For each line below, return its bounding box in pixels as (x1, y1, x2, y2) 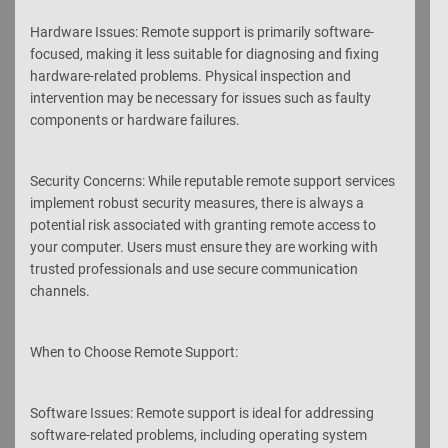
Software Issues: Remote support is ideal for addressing (30, 404, 374, 421)
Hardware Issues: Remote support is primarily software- (30, 23, 374, 40)
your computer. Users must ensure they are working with (30, 238, 378, 255)
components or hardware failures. (30, 111, 240, 128)
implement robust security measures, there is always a (30, 194, 364, 211)
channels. (30, 282, 90, 299)
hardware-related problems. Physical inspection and (30, 67, 351, 84)
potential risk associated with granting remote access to (30, 216, 376, 233)
